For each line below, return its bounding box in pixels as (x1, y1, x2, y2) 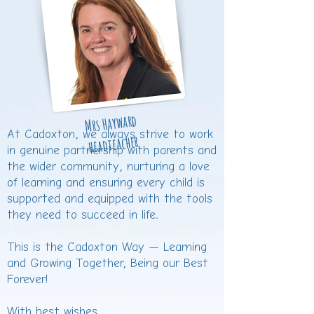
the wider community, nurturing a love (7, 161, 210, 173)
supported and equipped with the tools (7, 193, 212, 205)
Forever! (7, 274, 48, 286)
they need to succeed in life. (7, 210, 158, 221)
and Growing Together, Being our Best (7, 258, 208, 270)
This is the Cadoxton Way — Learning (7, 242, 207, 254)
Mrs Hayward (83, 110, 139, 136)
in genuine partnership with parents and (7, 145, 217, 157)
